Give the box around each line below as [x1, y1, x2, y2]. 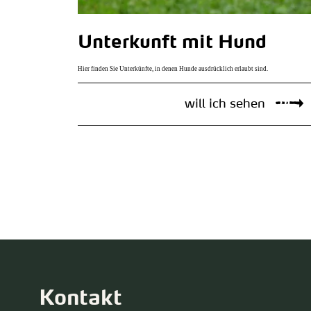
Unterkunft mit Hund [77, 33, 267, 52]
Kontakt [39, 288, 122, 310]
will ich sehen [185, 97, 266, 110]
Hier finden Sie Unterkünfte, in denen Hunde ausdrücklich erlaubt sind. [77, 65, 268, 72]
